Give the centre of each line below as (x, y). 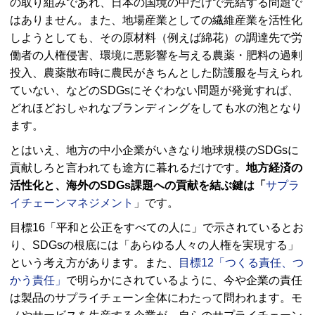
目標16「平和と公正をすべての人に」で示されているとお (157, 228)
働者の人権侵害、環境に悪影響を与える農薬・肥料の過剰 (156, 56)
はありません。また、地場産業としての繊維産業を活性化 (156, 20)
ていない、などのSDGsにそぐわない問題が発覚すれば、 (154, 91)
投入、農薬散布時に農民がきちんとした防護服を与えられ (156, 73)
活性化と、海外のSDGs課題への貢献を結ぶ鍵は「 (138, 186)
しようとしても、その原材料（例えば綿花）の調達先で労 (156, 38)
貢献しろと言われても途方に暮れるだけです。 (128, 168)
